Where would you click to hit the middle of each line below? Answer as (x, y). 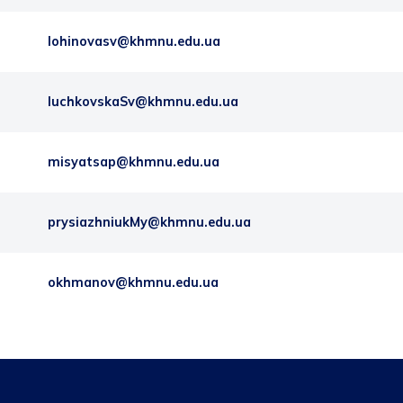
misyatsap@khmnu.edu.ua (134, 162)
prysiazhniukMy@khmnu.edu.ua (149, 222)
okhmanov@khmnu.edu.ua (133, 282)
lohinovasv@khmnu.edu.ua (134, 41)
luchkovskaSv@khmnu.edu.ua (143, 102)
